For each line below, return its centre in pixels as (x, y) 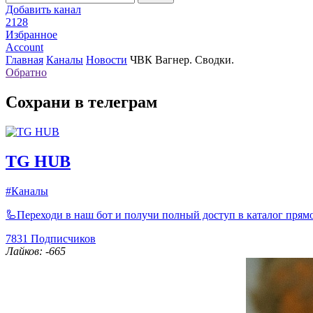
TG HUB (38, 161)
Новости (107, 59)
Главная (24, 59)
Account (24, 47)
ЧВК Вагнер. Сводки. (182, 59)
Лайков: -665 (36, 251)
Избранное (31, 34)
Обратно (26, 72)
